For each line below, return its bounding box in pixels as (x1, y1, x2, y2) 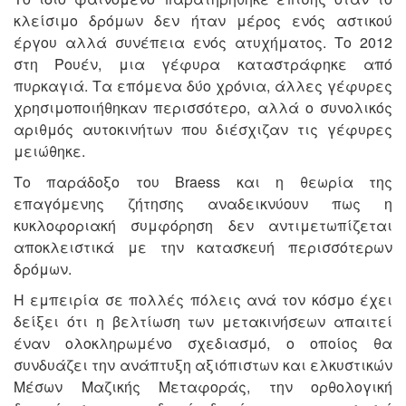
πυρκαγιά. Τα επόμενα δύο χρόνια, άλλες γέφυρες (14, 75, 392, 97)
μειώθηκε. (14, 140, 85, 162)
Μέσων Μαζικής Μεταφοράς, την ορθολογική (14, 376, 392, 398)
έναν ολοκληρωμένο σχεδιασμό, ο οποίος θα (14, 333, 392, 354)
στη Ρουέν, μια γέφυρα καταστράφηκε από (14, 53, 392, 75)
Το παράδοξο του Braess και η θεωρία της (14, 171, 392, 193)
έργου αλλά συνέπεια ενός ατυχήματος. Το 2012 (14, 32, 392, 53)
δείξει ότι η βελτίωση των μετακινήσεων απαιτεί (14, 311, 392, 333)
